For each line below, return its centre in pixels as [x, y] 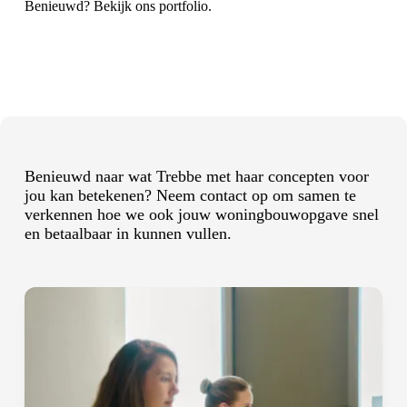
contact [223, 195]
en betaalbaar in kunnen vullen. [128, 233]
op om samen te [301, 195]
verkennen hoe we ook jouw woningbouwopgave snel [201, 214]
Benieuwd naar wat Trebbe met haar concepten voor [196, 176]
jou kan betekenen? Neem [112, 195]
